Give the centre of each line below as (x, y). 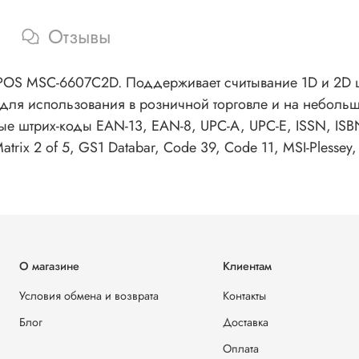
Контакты (244, 296)
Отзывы (79, 37)
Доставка (246, 323)
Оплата (241, 349)
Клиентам (247, 266)
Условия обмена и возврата (89, 296)
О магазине (49, 266)
